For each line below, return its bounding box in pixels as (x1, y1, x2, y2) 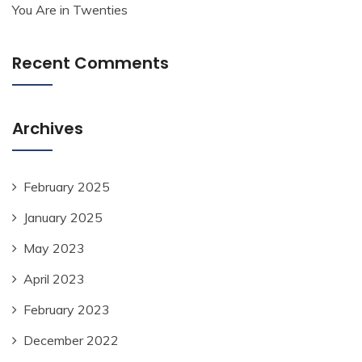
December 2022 (23, 332, 119, 349)
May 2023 (23, 240, 85, 257)
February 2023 (23, 301, 110, 318)
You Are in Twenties (12, 2, 128, 19)
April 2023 (23, 271, 85, 288)
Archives (12, 117, 83, 141)
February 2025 (23, 179, 110, 196)
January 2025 (23, 209, 103, 226)
